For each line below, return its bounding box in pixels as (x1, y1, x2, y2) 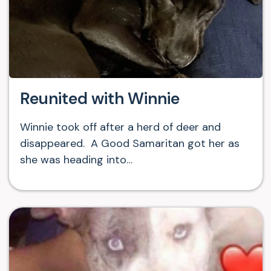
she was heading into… (19, 152, 132, 167)
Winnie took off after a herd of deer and (19, 119, 221, 134)
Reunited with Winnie (19, 87, 180, 109)
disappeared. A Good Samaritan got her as (19, 135, 240, 151)
